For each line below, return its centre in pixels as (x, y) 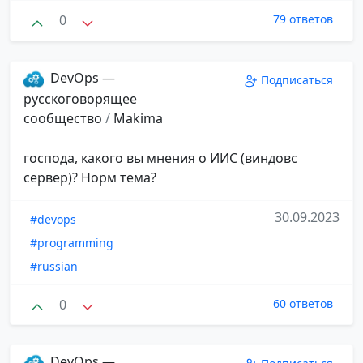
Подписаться (297, 79)
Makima (138, 118)
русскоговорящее (80, 98)
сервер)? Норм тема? (90, 177)
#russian (54, 266)
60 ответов (303, 303)
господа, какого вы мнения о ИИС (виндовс (160, 158)
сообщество (64, 118)
